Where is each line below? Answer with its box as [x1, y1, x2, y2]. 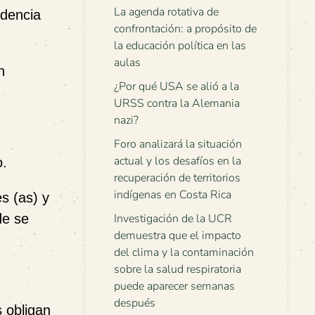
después [114, 295, 155, 311]
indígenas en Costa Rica [114, 187, 231, 202]
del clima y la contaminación [114, 245, 254, 260]
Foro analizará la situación [114, 136, 242, 152]
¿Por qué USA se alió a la [114, 79, 239, 94]
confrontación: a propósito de [114, 21, 257, 37]
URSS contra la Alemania [114, 96, 240, 111]
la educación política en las [114, 38, 246, 53]
